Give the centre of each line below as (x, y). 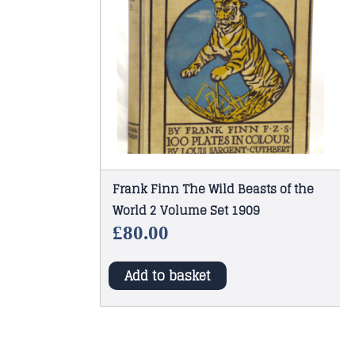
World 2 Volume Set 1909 (186, 211)
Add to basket (167, 276)
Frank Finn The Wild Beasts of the (213, 189)
